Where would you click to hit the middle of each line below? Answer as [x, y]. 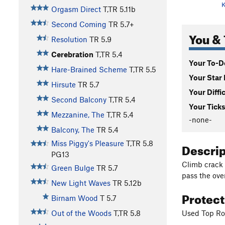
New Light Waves [81, 183]
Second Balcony [79, 100]
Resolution [69, 39]
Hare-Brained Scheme [89, 70]
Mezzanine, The [78, 115]
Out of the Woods [81, 213]
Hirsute [63, 85]
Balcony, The [73, 130]
